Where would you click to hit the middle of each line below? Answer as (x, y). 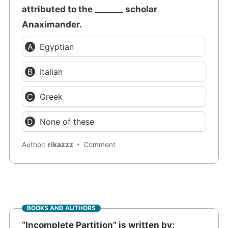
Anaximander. (52, 24)
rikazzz (61, 145)
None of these (67, 121)
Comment (100, 145)
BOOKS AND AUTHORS (62, 208)
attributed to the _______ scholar (90, 9)
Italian (51, 72)
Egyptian (57, 47)
